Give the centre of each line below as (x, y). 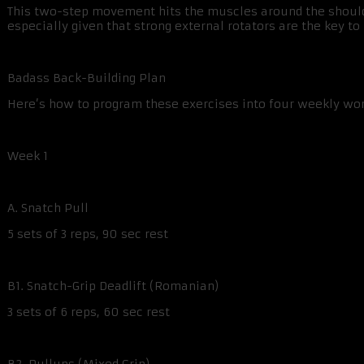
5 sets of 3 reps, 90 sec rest (88, 234)
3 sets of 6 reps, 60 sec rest (89, 312)
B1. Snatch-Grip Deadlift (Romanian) (113, 286)
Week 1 (28, 156)
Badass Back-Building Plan (87, 78)
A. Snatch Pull (48, 208)
